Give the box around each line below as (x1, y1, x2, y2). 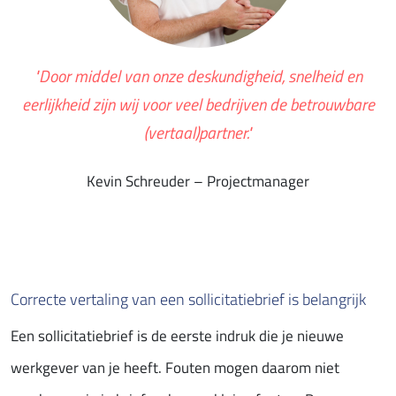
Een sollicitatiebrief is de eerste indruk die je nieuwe (11, 324, 344, 348)
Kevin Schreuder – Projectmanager (87, 170, 309, 194)
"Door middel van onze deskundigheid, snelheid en (34, 63, 362, 89)
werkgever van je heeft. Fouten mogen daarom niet (11, 356, 339, 380)
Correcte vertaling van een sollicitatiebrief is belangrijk (11, 287, 366, 312)
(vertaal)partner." (144, 119, 252, 146)
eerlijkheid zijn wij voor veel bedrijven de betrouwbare (21, 91, 375, 118)
